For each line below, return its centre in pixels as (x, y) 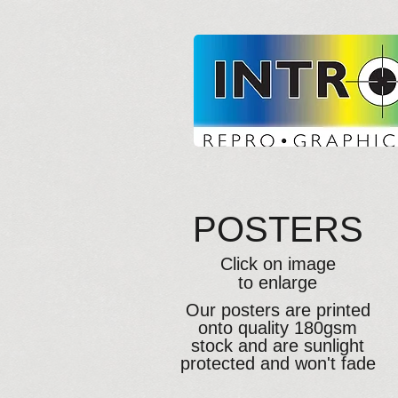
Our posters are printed (278, 310)
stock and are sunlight (278, 346)
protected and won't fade (278, 363)
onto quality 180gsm (278, 328)
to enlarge (278, 283)
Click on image (278, 264)
